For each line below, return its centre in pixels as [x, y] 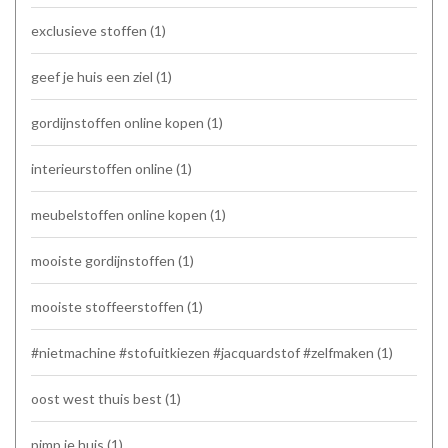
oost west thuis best [98, 398]
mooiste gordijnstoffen [104, 260]
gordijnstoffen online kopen [119, 122]
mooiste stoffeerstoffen [109, 306]
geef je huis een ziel [93, 76]
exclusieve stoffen [90, 30]
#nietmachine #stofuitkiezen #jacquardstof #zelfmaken [204, 352]
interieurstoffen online [103, 168]
